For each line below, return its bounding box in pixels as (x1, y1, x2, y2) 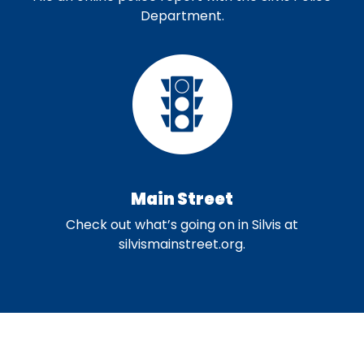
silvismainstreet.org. (119, 235, 245, 253)
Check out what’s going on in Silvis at (66, 215, 298, 234)
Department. (140, 6, 224, 25)
